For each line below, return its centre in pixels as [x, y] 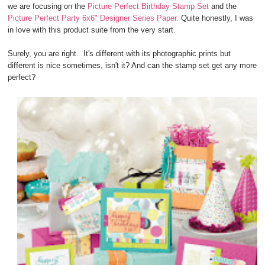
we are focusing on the [48, 7]
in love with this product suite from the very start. [93, 30]
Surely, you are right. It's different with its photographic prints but [119, 54]
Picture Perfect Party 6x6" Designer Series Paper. [93, 18]
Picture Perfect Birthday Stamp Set [150, 7]
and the [224, 7]
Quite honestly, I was [216, 18]
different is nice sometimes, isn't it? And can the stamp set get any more [132, 66]
